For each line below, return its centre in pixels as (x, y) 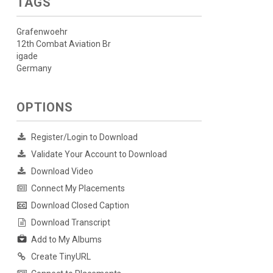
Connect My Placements (78, 188)
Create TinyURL (61, 257)
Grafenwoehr (42, 32)
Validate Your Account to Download (99, 154)
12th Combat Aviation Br (63, 44)
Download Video (62, 171)
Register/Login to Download (84, 137)
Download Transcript (70, 222)
